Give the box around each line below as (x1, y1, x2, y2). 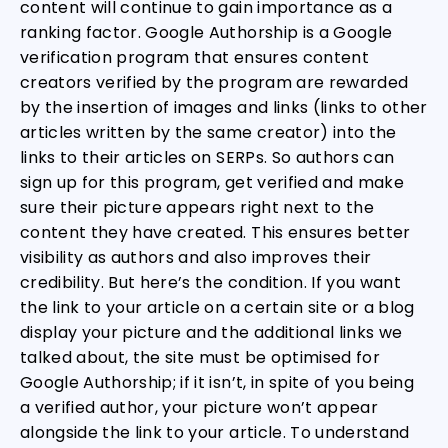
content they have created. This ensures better (20, 221, 411, 244)
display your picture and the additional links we (20, 321, 403, 344)
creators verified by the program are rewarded (20, 71, 409, 94)
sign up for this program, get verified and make (20, 171, 404, 194)
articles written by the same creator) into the (20, 121, 397, 144)
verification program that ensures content (20, 46, 369, 69)
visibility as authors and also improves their (20, 246, 372, 269)
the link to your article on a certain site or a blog (20, 296, 415, 319)
